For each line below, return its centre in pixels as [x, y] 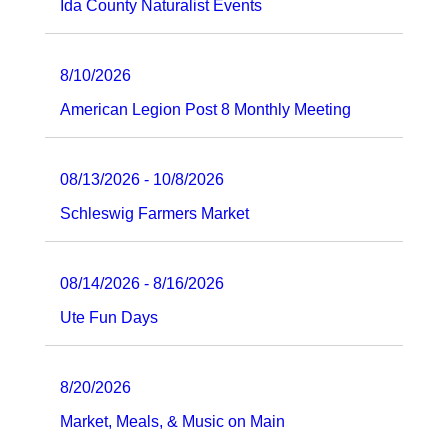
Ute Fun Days [109, 317]
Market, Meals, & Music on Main [172, 421]
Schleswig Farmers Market [154, 213]
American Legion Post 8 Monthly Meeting [205, 109]
